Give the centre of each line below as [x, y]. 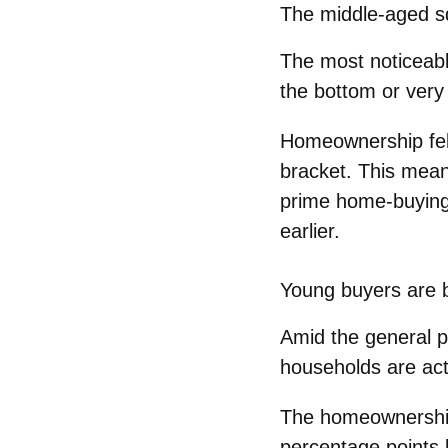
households [330, 367]
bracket [313, 171]
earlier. [310, 231]
